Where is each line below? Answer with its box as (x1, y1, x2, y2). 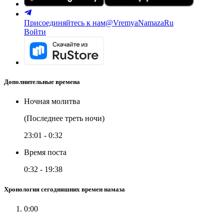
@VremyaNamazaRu (105, 18, 173, 27)
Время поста (24, 148, 66, 157)
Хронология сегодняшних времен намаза (4, 185, 125, 193)
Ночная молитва (24, 97, 80, 106)
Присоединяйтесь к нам (24, 18, 105, 27)
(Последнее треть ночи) (24, 114, 104, 123)
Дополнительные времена (4, 78, 80, 86)
